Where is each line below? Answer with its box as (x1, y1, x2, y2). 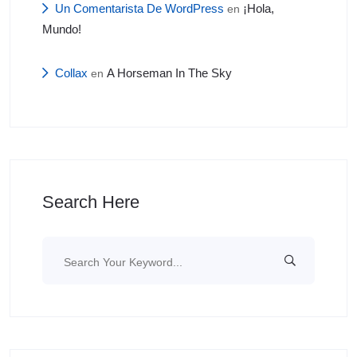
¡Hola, (243, 2, 274, 15)
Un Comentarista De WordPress (55, 2, 224, 15)
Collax (55, 66, 88, 80)
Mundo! (42, 22, 81, 36)
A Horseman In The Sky (107, 66, 232, 80)
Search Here (42, 192, 139, 212)
